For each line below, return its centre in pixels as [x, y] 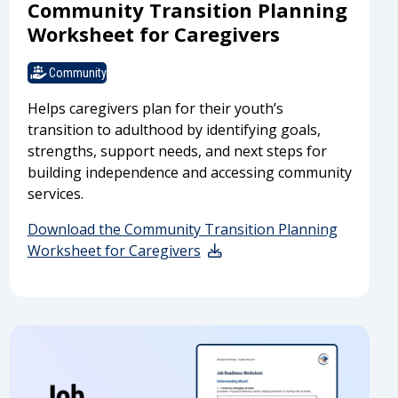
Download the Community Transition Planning [182, 230]
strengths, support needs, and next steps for [177, 151]
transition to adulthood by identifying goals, [174, 130]
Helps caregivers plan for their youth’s [155, 109]
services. [55, 194]
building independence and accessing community [189, 173]
